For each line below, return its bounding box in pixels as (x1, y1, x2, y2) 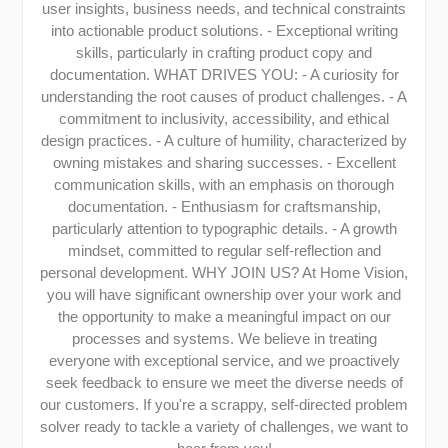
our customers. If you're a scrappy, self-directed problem (40, 396, 408, 414)
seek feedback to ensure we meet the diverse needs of (45, 374, 403, 392)
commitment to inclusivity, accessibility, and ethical (59, 110, 389, 128)
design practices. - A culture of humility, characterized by (41, 132, 407, 150)
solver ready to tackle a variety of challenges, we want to (40, 418, 408, 436)
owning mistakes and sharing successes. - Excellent (52, 154, 396, 172)
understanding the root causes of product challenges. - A (41, 88, 407, 106)
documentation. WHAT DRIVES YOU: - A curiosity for (49, 66, 399, 84)
